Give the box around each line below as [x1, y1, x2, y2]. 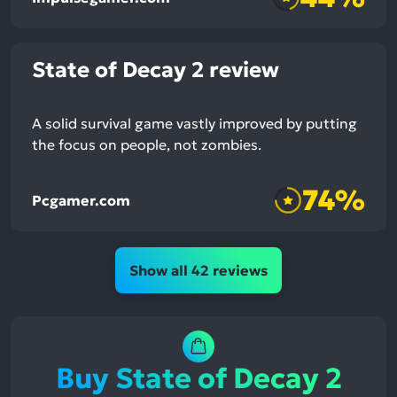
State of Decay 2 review [32, 57, 279, 84]
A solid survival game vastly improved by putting [32, 114, 357, 133]
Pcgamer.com [32, 191, 130, 209]
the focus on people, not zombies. [32, 136, 261, 154]
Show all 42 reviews [129, 261, 268, 280]
